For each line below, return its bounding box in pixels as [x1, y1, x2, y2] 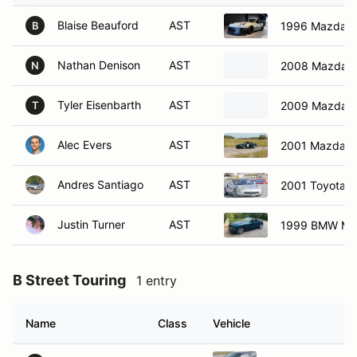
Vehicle [213, 316, 250, 330]
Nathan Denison [57, 58, 140, 72]
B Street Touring [13, 272, 126, 288]
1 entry [136, 273, 177, 288]
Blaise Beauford [57, 18, 139, 32]
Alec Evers [57, 138, 112, 151]
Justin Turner [57, 218, 125, 231]
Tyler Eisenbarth [57, 98, 141, 112]
